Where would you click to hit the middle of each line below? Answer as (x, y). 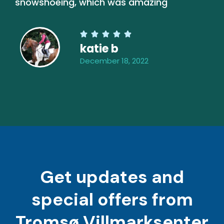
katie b (99, 48)
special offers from (112, 199)
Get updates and (112, 177)
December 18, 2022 (114, 60)
